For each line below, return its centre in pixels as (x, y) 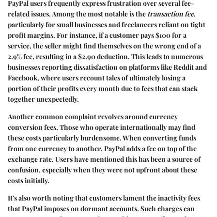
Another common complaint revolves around (78, 116)
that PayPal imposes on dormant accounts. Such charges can (101, 208)
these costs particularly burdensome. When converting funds (102, 138)
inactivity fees (179, 198)
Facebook (23, 77)
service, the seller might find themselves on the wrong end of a (104, 46)
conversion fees (32, 127)
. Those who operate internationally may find (126, 127)
